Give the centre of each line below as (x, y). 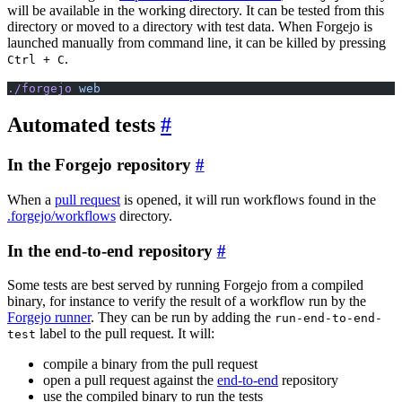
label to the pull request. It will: (125, 334)
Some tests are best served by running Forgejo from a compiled (185, 285)
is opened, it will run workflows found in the (248, 199)
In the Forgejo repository (99, 165)
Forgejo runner (49, 318)
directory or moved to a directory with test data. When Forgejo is (190, 27)
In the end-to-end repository (110, 250)
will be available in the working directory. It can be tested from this (196, 11)
